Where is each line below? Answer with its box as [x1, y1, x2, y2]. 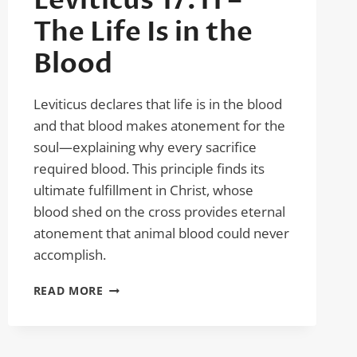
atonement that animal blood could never [33, 224, 289, 242]
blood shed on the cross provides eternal [33, 202, 285, 221]
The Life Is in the [33, 14, 253, 50]
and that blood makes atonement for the [33, 116, 285, 135]
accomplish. [33, 245, 106, 264]
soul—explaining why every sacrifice [33, 138, 257, 156]
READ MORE [33, 283, 104, 298]
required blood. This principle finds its [33, 159, 265, 178]
